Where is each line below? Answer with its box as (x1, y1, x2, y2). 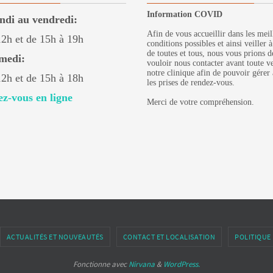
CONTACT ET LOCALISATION (122, 232, 215, 241)
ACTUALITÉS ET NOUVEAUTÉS (6, 232, 104, 241)
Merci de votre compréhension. (147, 97, 254, 107)
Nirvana (129, 259, 155, 269)
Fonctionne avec (73, 259, 129, 269)
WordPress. (163, 259, 200, 269)
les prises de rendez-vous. (147, 78, 235, 87)
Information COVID (147, 10, 222, 19)
